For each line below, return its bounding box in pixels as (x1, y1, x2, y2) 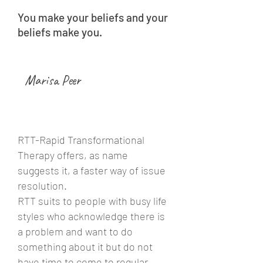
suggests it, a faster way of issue (18, 164, 166, 177)
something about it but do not (18, 240, 153, 253)
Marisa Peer (18, 72, 80, 89)
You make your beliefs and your (18, 11, 168, 24)
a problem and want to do (18, 225, 133, 238)
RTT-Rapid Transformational (18, 133, 144, 146)
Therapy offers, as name (18, 149, 128, 161)
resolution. (18, 179, 69, 192)
